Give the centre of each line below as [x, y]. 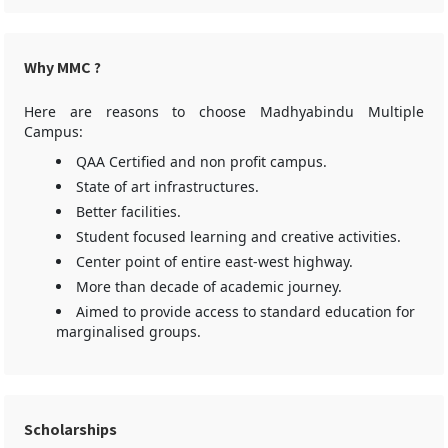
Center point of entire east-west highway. [214, 261]
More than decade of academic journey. [209, 286]
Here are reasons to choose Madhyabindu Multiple [224, 111]
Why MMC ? [62, 67]
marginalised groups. [128, 331]
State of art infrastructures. [167, 186]
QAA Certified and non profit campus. [201, 161]
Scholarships [70, 429]
